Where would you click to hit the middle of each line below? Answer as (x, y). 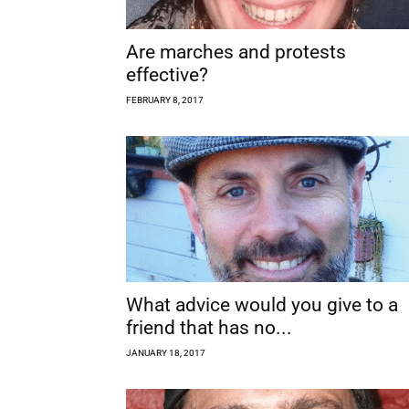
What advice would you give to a (262, 304)
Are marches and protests (236, 52)
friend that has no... (209, 327)
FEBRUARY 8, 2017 (165, 100)
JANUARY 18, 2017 (166, 352)
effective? (167, 74)
